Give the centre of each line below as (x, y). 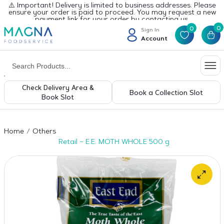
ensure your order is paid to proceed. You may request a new (112, 13)
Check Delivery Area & (58, 88)
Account (154, 39)
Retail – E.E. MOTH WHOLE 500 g (114, 142)
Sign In (150, 30)
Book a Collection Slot (166, 93)
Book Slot (58, 98)
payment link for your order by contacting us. (112, 20)
